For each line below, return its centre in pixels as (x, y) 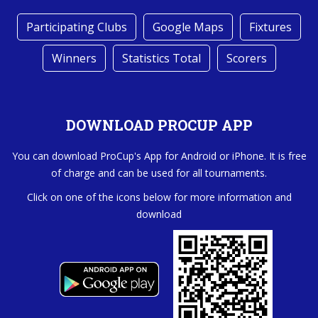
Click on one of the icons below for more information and (159, 197)
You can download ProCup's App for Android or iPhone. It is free (159, 155)
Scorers (246, 58)
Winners (74, 58)
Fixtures (270, 27)
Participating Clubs (77, 27)
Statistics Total (161, 58)
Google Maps (188, 27)
